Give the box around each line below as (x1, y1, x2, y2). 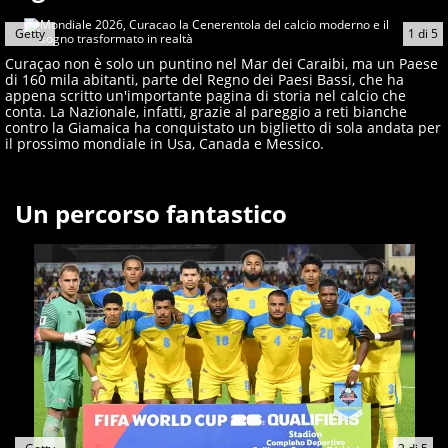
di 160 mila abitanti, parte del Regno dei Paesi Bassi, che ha (5, 70, 404, 90)
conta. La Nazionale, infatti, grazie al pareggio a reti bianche (5, 102, 407, 122)
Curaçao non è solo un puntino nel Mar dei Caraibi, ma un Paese (5, 54, 438, 74)
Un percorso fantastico (15, 197, 287, 231)
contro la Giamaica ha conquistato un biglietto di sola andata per (5, 118, 441, 138)
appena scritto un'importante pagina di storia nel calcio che (5, 86, 406, 106)
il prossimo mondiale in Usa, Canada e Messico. (5, 134, 324, 154)
